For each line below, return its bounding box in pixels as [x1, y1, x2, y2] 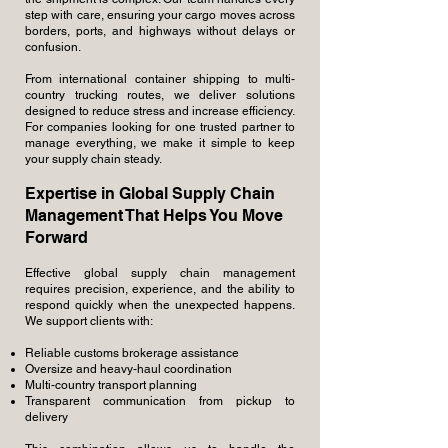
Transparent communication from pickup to [25, 394, 295, 408]
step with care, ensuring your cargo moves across [25, 8, 295, 22]
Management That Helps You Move [25, 206, 283, 225]
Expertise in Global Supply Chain [25, 184, 275, 203]
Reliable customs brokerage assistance [25, 346, 239, 360]
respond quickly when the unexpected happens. [25, 298, 295, 312]
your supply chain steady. [25, 152, 162, 166]
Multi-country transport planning [25, 378, 197, 392]
